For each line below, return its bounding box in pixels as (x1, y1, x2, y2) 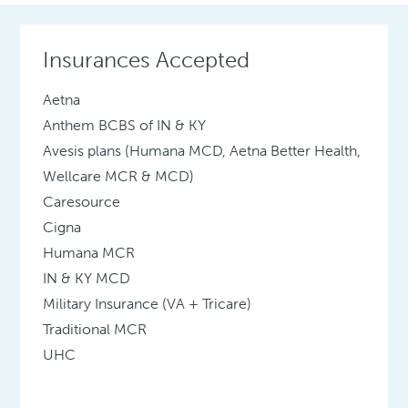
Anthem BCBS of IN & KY (43, 117, 207, 135)
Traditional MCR (43, 321, 148, 339)
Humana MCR (43, 244, 136, 262)
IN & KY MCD (43, 270, 131, 288)
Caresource (43, 193, 121, 211)
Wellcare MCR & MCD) (43, 168, 195, 186)
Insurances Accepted (43, 46, 250, 74)
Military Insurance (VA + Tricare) (43, 295, 252, 313)
